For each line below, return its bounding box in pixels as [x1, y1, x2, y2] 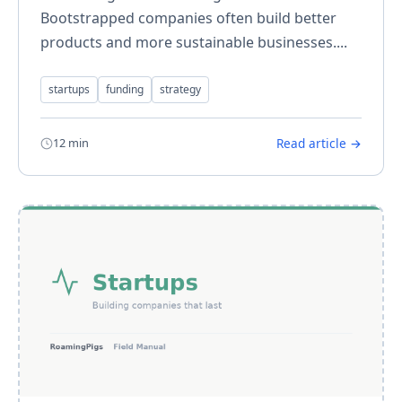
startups [48, 82, 90, 98]
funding [106, 82, 144, 98]
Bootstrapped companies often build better [40, 8, 336, 29]
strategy [160, 82, 201, 98]
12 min [53, 135, 89, 152]
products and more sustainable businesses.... [40, 32, 347, 53]
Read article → [276, 135, 362, 153]
